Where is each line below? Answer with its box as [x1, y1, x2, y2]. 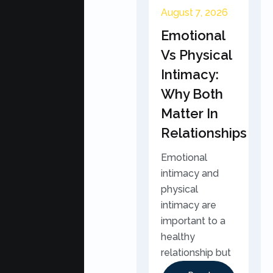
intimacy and [161, 168, 219, 179]
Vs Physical [161, 47, 232, 63]
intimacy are [161, 199, 216, 211]
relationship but [161, 247, 231, 258]
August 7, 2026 [161, 7, 228, 18]
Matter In [161, 105, 218, 121]
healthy [161, 231, 195, 243]
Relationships [161, 125, 247, 141]
